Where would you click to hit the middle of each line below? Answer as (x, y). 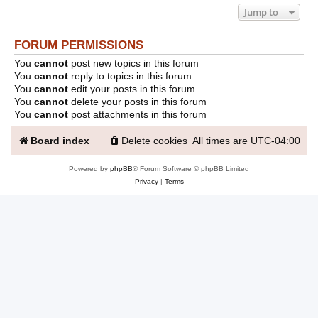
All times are (221, 141)
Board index (60, 141)
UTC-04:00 (275, 141)
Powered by (89, 169)
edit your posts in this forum (132, 88)
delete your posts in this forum (137, 101)
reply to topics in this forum (130, 76)
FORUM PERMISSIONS (79, 45)
